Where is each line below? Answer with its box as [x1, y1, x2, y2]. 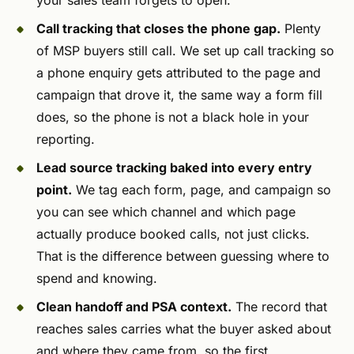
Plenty [281, 21, 321, 37]
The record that [232, 299, 327, 315]
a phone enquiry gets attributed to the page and [36, 65, 321, 81]
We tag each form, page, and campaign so [72, 182, 331, 198]
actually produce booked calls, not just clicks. [36, 226, 310, 243]
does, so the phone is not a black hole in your [36, 109, 309, 126]
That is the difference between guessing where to [36, 248, 330, 265]
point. [36, 182, 72, 198]
